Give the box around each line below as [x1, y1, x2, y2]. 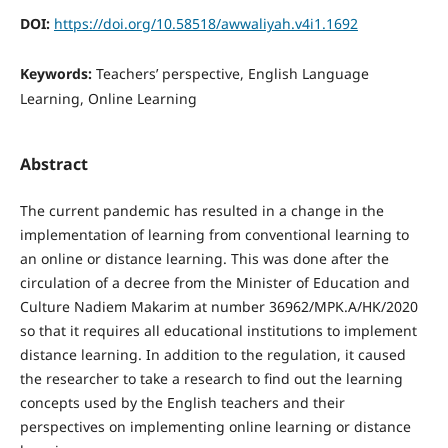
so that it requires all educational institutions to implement [19, 321, 417, 341]
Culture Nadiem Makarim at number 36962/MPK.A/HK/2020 [19, 297, 418, 317]
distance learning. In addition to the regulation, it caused [19, 345, 406, 365]
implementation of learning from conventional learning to [19, 225, 409, 245]
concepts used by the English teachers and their [19, 393, 345, 413]
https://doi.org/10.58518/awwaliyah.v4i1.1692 [53, 13, 358, 33]
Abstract [19, 153, 88, 175]
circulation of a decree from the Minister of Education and [19, 273, 410, 293]
